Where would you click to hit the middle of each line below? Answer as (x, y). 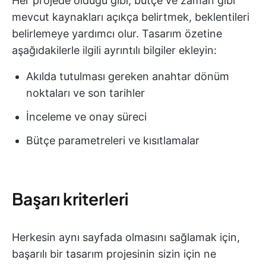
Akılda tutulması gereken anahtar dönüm (128, 76)
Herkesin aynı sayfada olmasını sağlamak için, (126, 237)
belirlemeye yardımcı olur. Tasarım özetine (117, 33)
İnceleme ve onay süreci (86, 116)
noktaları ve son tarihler (85, 93)
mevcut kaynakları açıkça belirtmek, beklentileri (131, 17)
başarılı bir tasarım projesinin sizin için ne (114, 254)
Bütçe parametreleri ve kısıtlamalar (113, 140)
